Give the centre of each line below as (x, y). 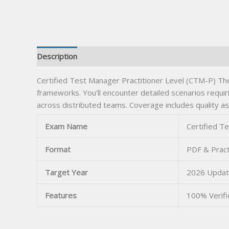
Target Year (66, 173)
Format (58, 150)
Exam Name (66, 127)
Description (57, 56)
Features (61, 196)
